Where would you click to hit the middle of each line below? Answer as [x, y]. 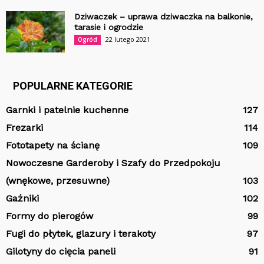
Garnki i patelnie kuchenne [67, 110]
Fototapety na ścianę [53, 145]
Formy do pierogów [49, 216]
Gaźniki [22, 198]
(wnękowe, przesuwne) [58, 180]
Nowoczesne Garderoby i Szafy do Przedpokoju [113, 163]
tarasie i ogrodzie [109, 27]
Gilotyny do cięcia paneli [61, 251]
